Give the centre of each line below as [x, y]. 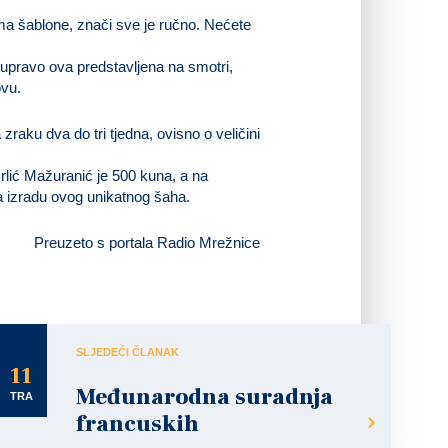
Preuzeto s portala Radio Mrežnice [147, 242]
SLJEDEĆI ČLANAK [127, 352]
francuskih [137, 424]
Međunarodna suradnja [204, 397]
